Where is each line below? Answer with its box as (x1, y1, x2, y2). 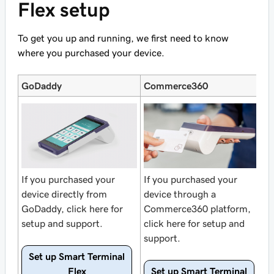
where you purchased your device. (18, 48, 165, 57)
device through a (144, 189, 216, 199)
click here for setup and (144, 218, 245, 229)
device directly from (21, 189, 107, 199)
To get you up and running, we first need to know (18, 33, 229, 43)
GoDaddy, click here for (21, 204, 123, 214)
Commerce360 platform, (144, 204, 251, 214)
